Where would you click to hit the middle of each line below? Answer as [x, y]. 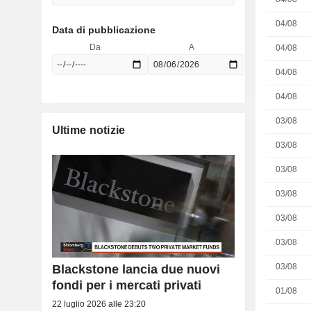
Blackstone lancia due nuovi [136, 270]
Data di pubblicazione [103, 30]
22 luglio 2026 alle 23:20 [99, 304]
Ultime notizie [89, 130]
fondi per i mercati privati [126, 286]
